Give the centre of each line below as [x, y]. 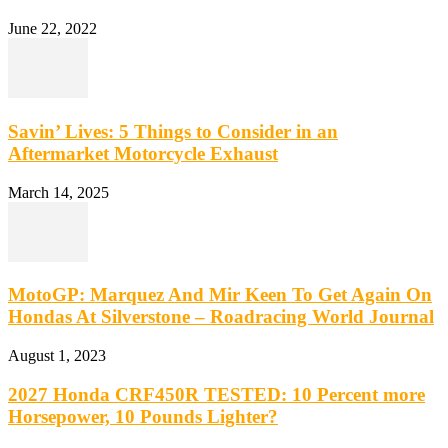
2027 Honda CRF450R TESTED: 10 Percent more [216, 394]
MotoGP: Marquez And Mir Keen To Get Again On [220, 295]
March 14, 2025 [58, 192]
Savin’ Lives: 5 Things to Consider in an [173, 131]
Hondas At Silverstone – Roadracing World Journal [221, 317]
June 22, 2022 [52, 29]
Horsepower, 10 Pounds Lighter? [143, 416]
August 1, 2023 [57, 356]
